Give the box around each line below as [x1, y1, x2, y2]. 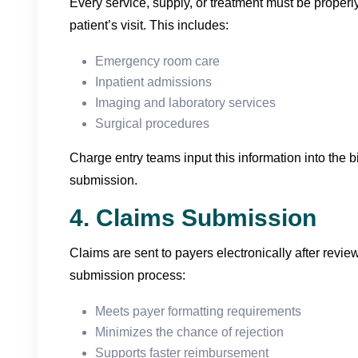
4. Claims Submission [70, 204, 316, 231]
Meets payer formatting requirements [95, 304, 301, 318]
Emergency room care [95, 54, 220, 68]
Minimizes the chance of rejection [95, 324, 284, 339]
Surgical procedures [95, 116, 209, 130]
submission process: [70, 268, 185, 282]
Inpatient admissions [95, 74, 212, 89]
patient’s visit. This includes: [70, 18, 229, 32]
